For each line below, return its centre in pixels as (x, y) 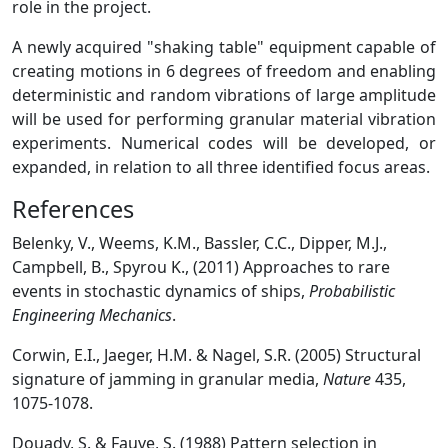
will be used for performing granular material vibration (224, 118)
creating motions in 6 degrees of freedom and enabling (224, 70)
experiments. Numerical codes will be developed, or (224, 142)
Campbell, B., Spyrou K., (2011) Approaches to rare (201, 266)
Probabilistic (352, 290)
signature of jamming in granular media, (167, 378)
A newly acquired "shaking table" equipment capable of (224, 46)
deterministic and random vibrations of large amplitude (224, 94)
